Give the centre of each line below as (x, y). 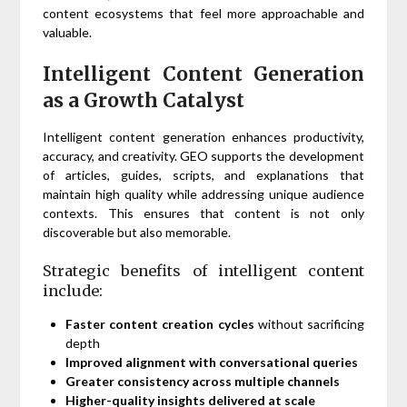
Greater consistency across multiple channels (203, 381)
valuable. (68, 32)
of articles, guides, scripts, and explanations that (203, 174)
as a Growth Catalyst (144, 100)
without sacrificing (309, 323)
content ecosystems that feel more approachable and (203, 13)
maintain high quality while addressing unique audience (203, 194)
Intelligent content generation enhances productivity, (203, 136)
